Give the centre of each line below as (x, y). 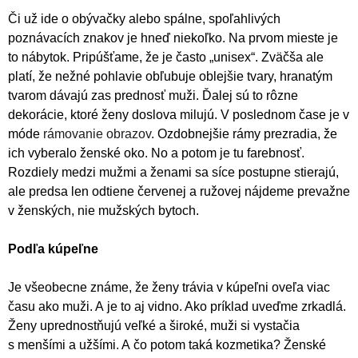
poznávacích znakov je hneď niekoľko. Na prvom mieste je (173, 38)
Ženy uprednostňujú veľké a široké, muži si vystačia (154, 325)
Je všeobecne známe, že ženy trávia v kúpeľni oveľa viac (169, 287)
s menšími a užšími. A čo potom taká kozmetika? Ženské (167, 344)
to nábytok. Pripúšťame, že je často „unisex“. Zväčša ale (166, 57)
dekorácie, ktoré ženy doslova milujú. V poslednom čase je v (179, 114)
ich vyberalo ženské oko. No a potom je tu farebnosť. (156, 153)
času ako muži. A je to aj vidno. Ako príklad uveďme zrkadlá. (177, 306)
